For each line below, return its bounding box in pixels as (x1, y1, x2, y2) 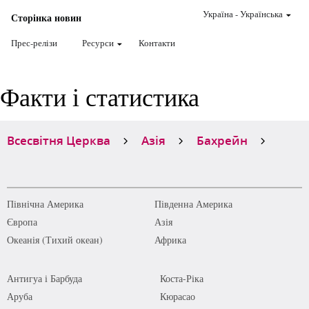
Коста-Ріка (159, 272, 203, 285)
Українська (240, 8, 283, 20)
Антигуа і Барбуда (7, 272, 82, 285)
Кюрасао (159, 290, 195, 303)
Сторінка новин (11, 10, 81, 25)
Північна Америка (7, 197, 83, 210)
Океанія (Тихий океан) (7, 233, 103, 246)
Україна (203, 8, 233, 20)
